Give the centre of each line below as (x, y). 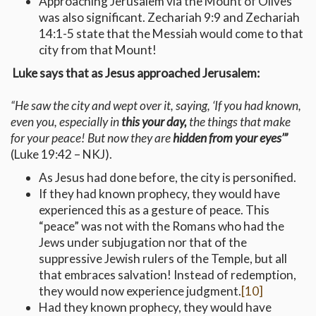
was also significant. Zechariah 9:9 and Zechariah (169, 18)
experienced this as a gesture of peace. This (154, 210)
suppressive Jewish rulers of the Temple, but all (163, 259)
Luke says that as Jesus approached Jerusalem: (135, 73)
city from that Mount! (98, 50)
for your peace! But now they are (92, 138)
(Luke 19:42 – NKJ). (61, 154)
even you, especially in (66, 122)
